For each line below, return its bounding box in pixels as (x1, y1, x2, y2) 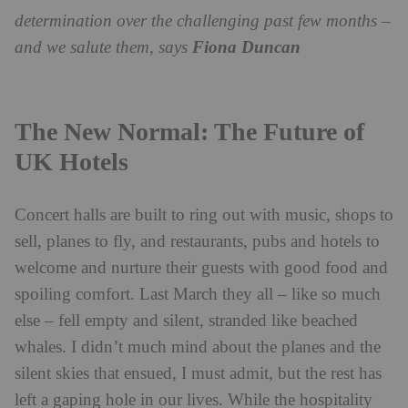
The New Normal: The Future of (15, 116, 364, 146)
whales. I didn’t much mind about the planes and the (15, 337, 381, 357)
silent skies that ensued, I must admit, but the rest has (15, 363, 382, 383)
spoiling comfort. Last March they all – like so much (15, 284, 381, 304)
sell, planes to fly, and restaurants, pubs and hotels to (15, 231, 380, 251)
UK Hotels (15, 146, 128, 176)
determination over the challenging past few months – (15, 11, 391, 31)
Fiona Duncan (192, 37, 301, 58)
